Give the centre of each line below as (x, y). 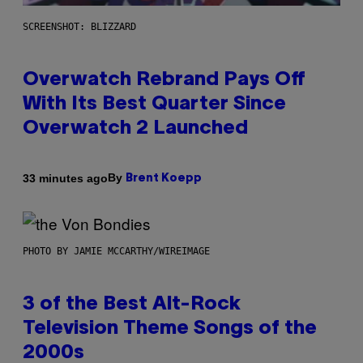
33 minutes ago (65, 178)
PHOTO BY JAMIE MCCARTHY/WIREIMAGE (116, 252)
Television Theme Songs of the (170, 329)
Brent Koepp (164, 179)
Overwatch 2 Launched (135, 129)
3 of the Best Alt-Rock (132, 305)
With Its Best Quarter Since (154, 105)
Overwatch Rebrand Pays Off (164, 81)
